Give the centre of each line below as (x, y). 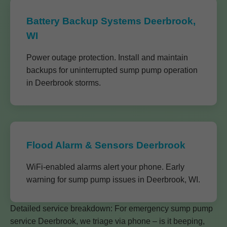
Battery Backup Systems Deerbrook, (111, 21)
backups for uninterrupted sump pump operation (112, 70)
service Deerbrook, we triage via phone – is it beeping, (107, 221)
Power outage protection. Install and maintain (107, 58)
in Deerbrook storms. (64, 83)
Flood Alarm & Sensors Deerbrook (106, 145)
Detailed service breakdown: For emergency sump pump (111, 209)
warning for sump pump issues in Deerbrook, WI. (113, 180)
